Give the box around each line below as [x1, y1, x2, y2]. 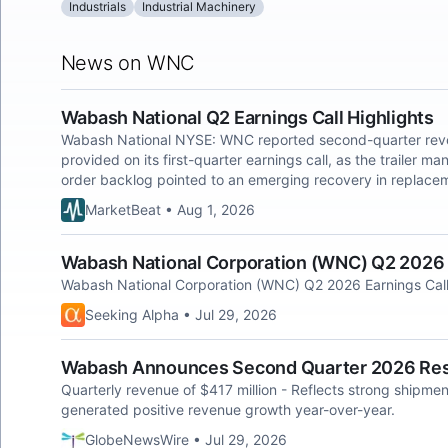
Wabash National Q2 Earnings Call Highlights [60, 107, 434, 128]
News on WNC [60, 51, 195, 75]
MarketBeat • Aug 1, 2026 [84, 201, 255, 218]
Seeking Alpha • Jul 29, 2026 [84, 306, 277, 323]
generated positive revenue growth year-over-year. [60, 401, 395, 418]
